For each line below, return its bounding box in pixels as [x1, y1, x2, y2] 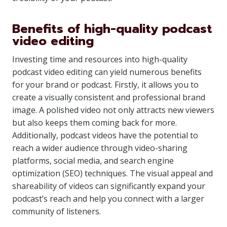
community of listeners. [12, 206, 101, 217]
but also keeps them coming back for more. [12, 117, 177, 128]
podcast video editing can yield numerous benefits [12, 66, 202, 78]
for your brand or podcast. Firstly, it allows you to [12, 79, 199, 90]
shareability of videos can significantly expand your [12, 180, 205, 192]
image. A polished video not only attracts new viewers [12, 104, 214, 116]
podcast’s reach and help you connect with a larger [12, 193, 204, 204]
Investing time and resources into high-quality [12, 54, 187, 65]
